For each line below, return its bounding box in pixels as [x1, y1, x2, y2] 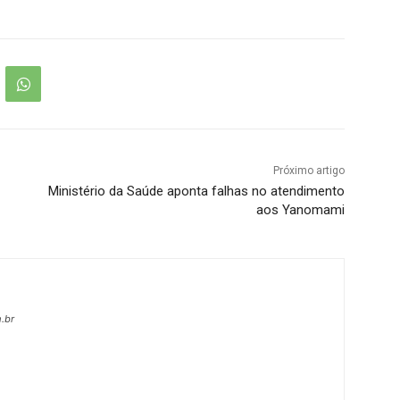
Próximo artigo [272, 164, 345, 178]
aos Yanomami [255, 202, 345, 219]
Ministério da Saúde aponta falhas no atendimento [47, 183, 345, 200]
